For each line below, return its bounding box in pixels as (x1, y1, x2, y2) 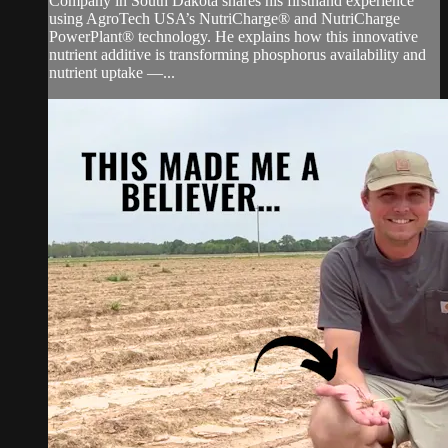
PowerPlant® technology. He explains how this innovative (49, 27, 418, 45)
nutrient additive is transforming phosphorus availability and (49, 45, 426, 63)
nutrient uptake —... (49, 63, 175, 81)
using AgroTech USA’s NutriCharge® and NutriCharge (49, 9, 400, 27)
